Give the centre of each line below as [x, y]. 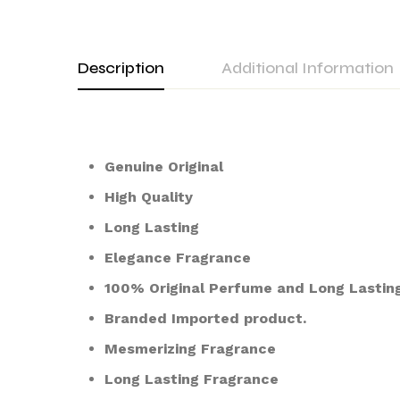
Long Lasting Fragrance [192, 379]
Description [121, 68]
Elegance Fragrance [178, 258]
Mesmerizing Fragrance [190, 349]
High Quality [149, 197]
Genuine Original [164, 167]
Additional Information [308, 68]
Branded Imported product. [205, 318]
